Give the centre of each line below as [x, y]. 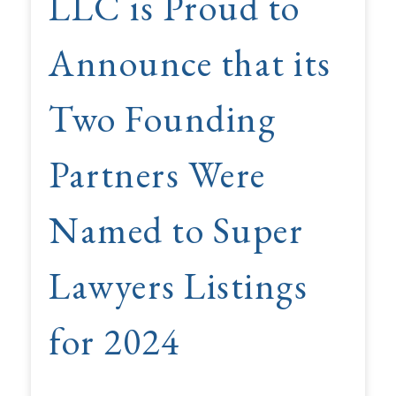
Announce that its [190, 63]
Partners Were [157, 175]
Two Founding [162, 119]
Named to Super [176, 230]
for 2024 [114, 342]
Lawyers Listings [178, 286]
